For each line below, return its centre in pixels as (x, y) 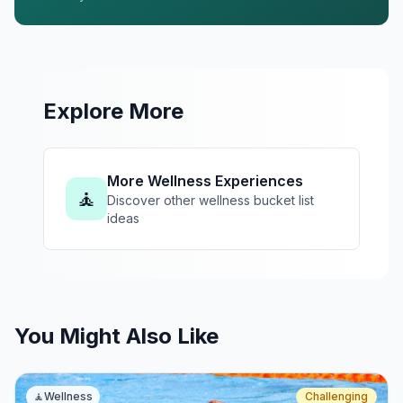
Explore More (113, 112)
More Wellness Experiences (205, 181)
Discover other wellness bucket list (210, 201)
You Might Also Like (116, 336)
